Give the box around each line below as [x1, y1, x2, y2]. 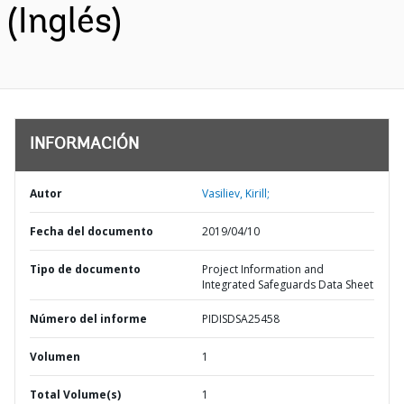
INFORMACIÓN [30, 137, 139, 153]
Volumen [30, 349, 80, 364]
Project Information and [202, 262, 324, 277]
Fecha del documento [30, 224, 153, 239]
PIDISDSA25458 [202, 311, 280, 326]
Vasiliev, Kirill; [202, 186, 270, 201]
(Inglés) [7, 5, 122, 41]
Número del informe [30, 311, 147, 326]
